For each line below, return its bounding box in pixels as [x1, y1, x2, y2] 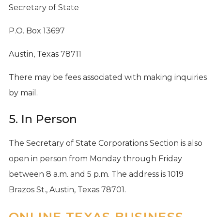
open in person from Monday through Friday [8, 154, 182, 163]
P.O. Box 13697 [8, 26, 65, 35]
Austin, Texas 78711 [8, 49, 81, 59]
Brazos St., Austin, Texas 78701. [8, 185, 126, 194]
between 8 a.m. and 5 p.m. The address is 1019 [8, 169, 184, 179]
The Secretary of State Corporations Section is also [8, 138, 202, 148]
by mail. [8, 88, 38, 97]
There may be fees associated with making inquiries [8, 72, 207, 82]
